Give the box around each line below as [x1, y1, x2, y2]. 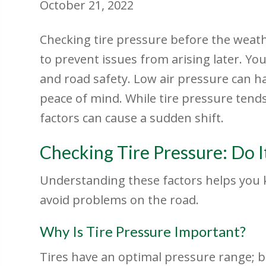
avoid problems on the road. [40, 192, 199, 208]
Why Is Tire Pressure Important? [40, 223, 246, 240]
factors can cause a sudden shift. [40, 110, 224, 126]
